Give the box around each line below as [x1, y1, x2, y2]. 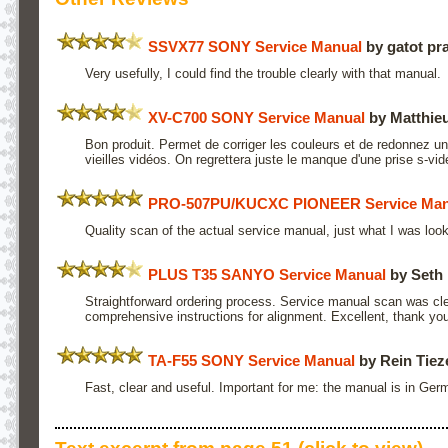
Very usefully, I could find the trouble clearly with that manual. [84, 65, 441, 81]
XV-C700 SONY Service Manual [148, 108, 365, 126]
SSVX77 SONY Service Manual [148, 37, 362, 55]
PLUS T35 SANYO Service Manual [148, 265, 386, 283]
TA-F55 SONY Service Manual [148, 351, 355, 369]
